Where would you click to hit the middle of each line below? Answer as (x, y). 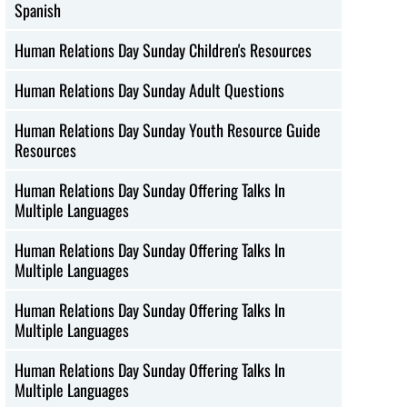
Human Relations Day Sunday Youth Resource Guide (168, 129)
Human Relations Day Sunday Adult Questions (150, 89)
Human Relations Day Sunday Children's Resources (164, 50)
